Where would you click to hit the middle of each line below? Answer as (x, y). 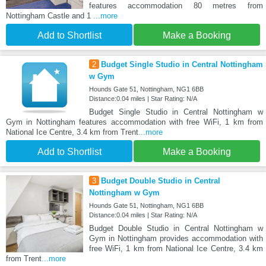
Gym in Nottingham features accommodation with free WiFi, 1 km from (134, 122)
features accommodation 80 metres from (176, 6)
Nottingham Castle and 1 (50, 16)
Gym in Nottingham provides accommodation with (176, 239)
